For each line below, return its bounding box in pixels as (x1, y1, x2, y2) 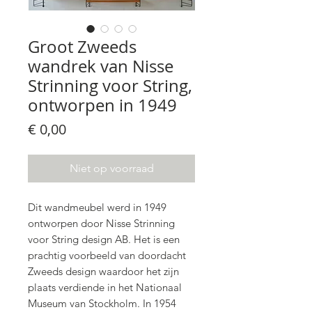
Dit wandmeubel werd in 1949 (28, 201, 166, 214)
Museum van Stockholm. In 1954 (28, 297, 176, 311)
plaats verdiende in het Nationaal (28, 281, 182, 295)
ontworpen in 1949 (28, 94, 177, 117)
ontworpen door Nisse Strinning (28, 217, 175, 231)
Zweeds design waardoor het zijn (28, 265, 179, 279)
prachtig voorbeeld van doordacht (28, 249, 186, 263)
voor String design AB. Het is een (28, 233, 180, 247)
